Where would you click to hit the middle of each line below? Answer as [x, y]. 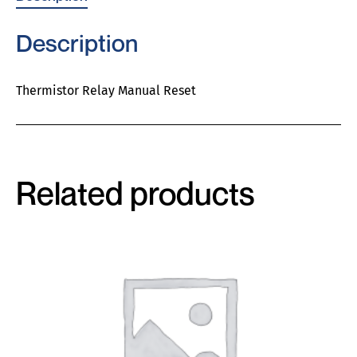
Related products [135, 193]
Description [77, 43]
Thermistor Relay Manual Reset [106, 90]
